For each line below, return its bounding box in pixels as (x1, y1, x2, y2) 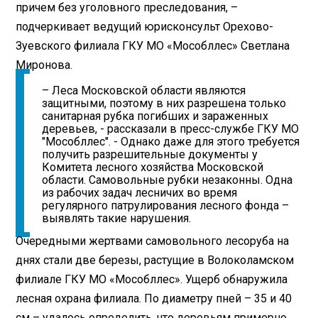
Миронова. (16, 57, 73, 72)
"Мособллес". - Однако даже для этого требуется (42, 134, 300, 148)
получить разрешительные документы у (42, 147, 258, 161)
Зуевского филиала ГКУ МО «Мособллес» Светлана (16, 38, 290, 53)
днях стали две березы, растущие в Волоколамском (16, 253, 295, 267)
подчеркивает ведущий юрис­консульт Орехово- (16, 19, 274, 33)
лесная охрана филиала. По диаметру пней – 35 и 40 (16, 291, 292, 305)
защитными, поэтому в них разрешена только (42, 96, 287, 110)
